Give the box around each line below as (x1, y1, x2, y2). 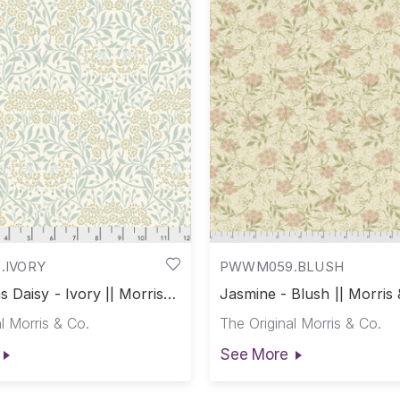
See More (219, 345, 288, 363)
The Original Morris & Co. (219, 314, 381, 333)
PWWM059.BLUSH (219, 257, 345, 275)
